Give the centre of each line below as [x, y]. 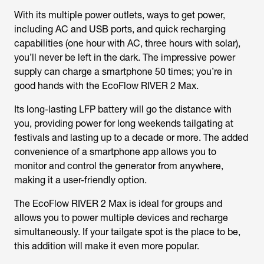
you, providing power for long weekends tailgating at [124, 123]
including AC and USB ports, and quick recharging [120, 29]
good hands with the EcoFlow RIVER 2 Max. [106, 86]
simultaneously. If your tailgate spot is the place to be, [127, 232]
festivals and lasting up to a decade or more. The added [131, 138]
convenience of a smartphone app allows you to [115, 152]
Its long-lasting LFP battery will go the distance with [123, 109]
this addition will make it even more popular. [107, 246]
